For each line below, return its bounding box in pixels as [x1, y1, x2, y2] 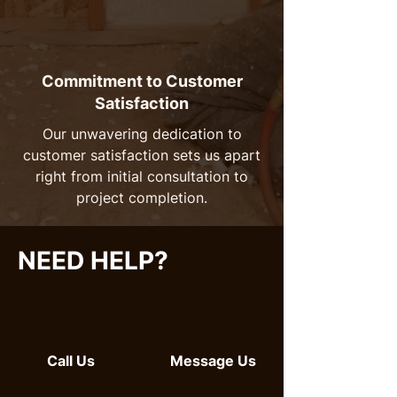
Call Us [47, 352, 95, 370]
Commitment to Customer [41, 72, 243, 90]
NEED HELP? [18, 245, 168, 276]
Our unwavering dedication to [42, 125, 242, 143]
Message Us [169, 352, 256, 370]
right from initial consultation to [35, 167, 248, 185]
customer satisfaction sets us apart [23, 146, 261, 164]
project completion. [76, 189, 207, 206]
